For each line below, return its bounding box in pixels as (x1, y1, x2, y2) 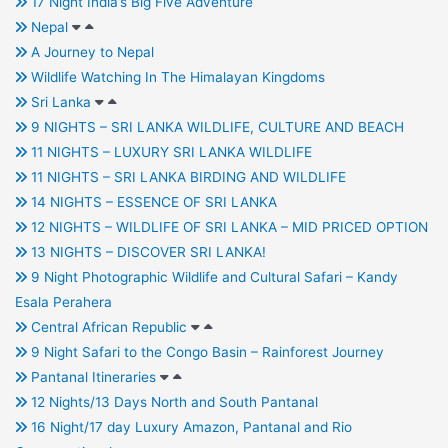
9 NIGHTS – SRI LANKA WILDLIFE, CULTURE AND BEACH (26, 119, 404, 136)
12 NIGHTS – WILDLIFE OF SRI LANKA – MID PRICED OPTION (26, 219, 428, 236)
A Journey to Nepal (26, 44, 154, 61)
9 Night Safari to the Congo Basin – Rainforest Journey (26, 344, 384, 361)
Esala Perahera (14, 294, 112, 311)
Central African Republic (26, 319, 191, 336)
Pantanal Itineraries (26, 369, 160, 386)
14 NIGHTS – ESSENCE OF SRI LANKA (26, 194, 277, 211)
